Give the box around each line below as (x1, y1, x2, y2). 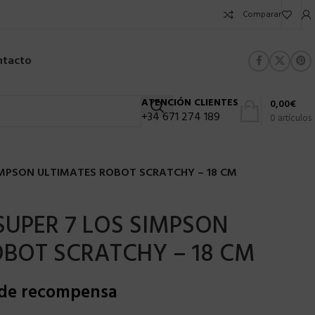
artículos (278, 110, 311, 126)
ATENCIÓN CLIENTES (141, 95, 238, 111)
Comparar (243, 7, 281, 22)
